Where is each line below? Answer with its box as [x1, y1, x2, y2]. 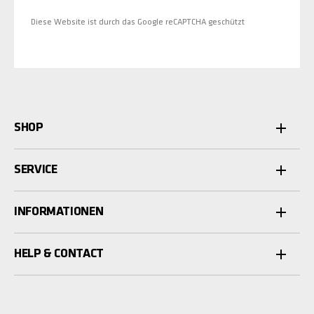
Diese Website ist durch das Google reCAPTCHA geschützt [31, 18, 245, 27]
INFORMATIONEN [14, 205, 104, 219]
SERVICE [14, 163, 57, 177]
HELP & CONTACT [14, 247, 104, 261]
